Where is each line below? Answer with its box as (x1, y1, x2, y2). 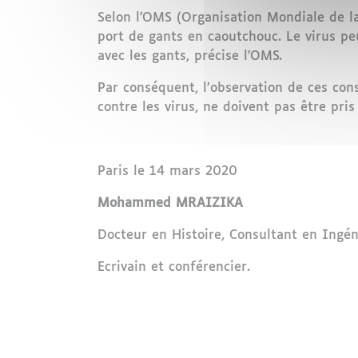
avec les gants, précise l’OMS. (97, 50, 282, 63)
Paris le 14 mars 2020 (97, 165, 237, 178)
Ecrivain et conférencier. (97, 261, 250, 274)
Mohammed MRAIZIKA (97, 197, 243, 210)
